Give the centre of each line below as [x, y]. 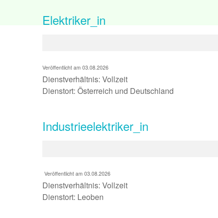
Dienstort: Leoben [74, 197]
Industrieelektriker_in [95, 126]
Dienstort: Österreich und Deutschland [108, 91]
